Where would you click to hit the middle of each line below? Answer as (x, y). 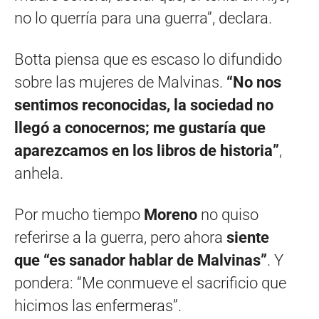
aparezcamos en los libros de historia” (147, 151)
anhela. (39, 174)
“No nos (254, 83)
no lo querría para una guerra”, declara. (143, 19)
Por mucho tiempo (79, 215)
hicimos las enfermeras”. (98, 306)
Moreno (172, 215)
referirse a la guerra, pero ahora (119, 238)
